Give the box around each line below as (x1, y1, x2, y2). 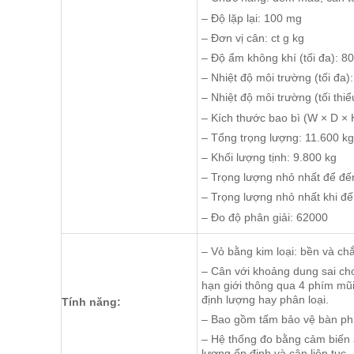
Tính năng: (62, 296, 121, 309)
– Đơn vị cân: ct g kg (201, 31, 304, 44)
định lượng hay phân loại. (201, 292, 329, 306)
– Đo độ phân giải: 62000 (201, 210, 328, 224)
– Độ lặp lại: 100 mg (201, 11, 302, 24)
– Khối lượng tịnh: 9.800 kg (201, 150, 337, 164)
